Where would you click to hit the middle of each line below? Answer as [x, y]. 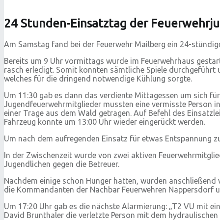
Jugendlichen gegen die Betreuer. [62, 164]
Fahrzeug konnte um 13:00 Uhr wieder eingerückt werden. [105, 122]
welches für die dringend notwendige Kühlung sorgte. [98, 79]
